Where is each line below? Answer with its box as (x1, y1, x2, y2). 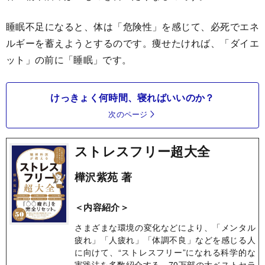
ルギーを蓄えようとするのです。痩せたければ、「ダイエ (6, 35, 259, 50)
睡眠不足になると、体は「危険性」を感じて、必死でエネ (6, 19, 259, 33)
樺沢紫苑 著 (75, 169, 132, 185)
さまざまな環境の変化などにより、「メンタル (75, 221, 256, 233)
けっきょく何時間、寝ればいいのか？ (50, 90, 215, 104)
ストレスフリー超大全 (75, 141, 211, 160)
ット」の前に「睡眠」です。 (6, 52, 132, 66)
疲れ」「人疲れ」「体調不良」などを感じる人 (75, 233, 256, 245)
